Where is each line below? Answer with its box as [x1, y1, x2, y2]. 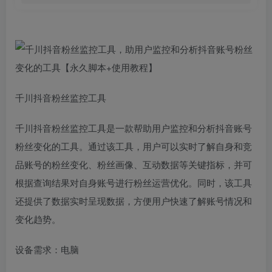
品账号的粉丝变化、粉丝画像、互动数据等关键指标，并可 [15, 158, 252, 171]
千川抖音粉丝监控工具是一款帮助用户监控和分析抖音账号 [15, 121, 252, 134]
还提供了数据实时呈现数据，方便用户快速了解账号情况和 [15, 194, 252, 207]
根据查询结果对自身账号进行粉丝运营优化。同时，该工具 [15, 176, 252, 189]
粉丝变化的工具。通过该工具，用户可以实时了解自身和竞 [15, 140, 252, 152]
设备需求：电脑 [15, 243, 79, 256]
